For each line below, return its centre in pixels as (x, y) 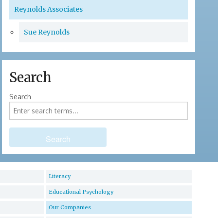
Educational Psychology (81, 192)
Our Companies (70, 208)
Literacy (59, 176)
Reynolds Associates (49, 9)
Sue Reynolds (47, 32)
